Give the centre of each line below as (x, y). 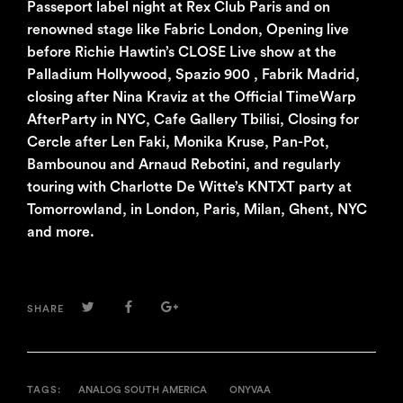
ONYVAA (250, 390)
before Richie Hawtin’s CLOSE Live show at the (182, 53)
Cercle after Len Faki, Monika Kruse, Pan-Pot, (178, 143)
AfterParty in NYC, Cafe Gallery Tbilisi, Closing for (193, 120)
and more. (61, 233)
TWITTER (122, 309)
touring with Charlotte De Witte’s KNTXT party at (189, 188)
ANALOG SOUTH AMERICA (143, 390)
